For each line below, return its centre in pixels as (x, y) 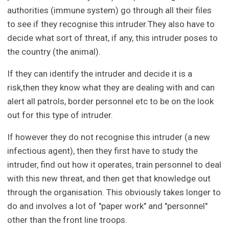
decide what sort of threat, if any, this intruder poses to (113, 38)
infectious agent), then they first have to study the (103, 151)
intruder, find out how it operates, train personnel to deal (114, 165)
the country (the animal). (54, 52)
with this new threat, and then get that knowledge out (109, 179)
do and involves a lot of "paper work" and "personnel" (108, 206)
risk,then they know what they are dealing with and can (111, 88)
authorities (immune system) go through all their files (110, 10)
